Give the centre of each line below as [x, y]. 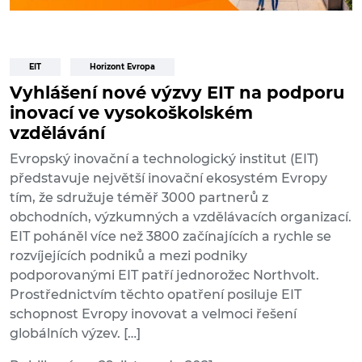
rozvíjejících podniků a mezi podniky [128, 256]
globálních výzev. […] [75, 334]
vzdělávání [57, 133]
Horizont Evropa [122, 67]
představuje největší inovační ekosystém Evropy [168, 179]
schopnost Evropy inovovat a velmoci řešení [153, 314]
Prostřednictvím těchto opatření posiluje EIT [156, 295]
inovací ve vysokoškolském [131, 113]
